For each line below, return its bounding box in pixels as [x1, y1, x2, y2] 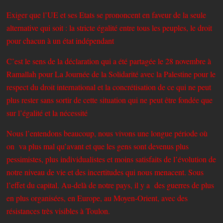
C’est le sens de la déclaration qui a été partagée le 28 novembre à [6, 55, 212, 66]
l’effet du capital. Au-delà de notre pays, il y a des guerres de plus [6, 179, 215, 190]
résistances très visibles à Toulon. [6, 205, 113, 216]
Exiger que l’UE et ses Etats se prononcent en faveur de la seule [6, 9, 207, 20]
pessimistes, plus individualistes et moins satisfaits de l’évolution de [6, 153, 217, 164]
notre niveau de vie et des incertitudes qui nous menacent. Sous [6, 166, 204, 177]
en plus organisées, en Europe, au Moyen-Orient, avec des [6, 192, 188, 203]
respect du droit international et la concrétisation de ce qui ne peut [6, 81, 212, 92]
